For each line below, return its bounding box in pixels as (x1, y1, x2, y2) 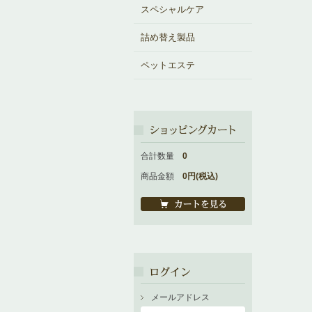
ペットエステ (141, 60, 195, 70)
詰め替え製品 (141, 32, 195, 42)
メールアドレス (151, 292, 210, 302)
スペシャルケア (141, 4, 204, 15)
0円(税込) (182, 172, 218, 180)
